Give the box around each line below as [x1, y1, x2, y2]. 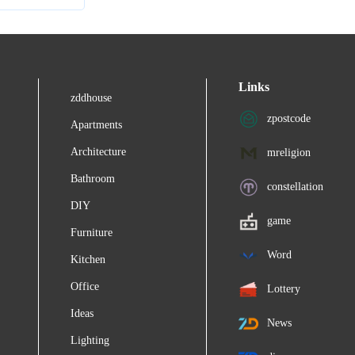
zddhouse [70, 92, 112, 105]
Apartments [70, 119, 122, 132]
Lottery [264, 282, 301, 295]
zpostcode [264, 112, 311, 124]
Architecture [70, 146, 126, 158]
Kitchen [70, 254, 105, 266]
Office [70, 281, 99, 293]
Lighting [70, 334, 109, 347]
